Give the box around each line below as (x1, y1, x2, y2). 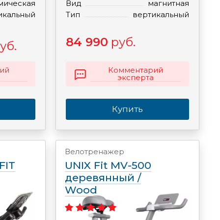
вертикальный (132, 10, 189, 19)
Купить (111, 104, 143, 114)
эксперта (117, 73, 154, 82)
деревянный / (64, 171, 141, 184)
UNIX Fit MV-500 (64, 159, 151, 171)
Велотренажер (64, 147, 124, 156)
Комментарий (108, 65, 164, 75)
